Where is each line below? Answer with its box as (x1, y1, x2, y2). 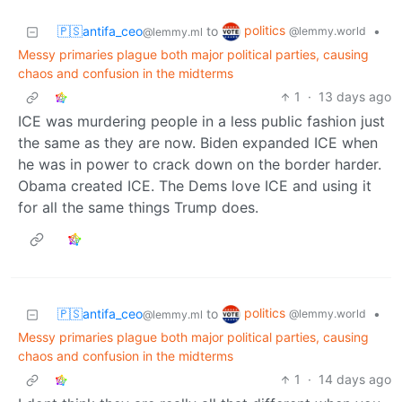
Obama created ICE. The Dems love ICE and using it (18, 177, 371, 196)
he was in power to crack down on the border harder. (18, 155, 381, 174)
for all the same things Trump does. (18, 198, 258, 217)
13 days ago (319, 89, 391, 105)
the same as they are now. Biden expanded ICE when (18, 134, 378, 153)
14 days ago (319, 371, 391, 388)
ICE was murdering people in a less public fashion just (18, 112, 385, 131)
